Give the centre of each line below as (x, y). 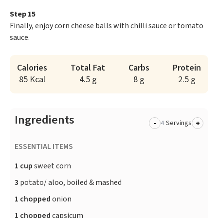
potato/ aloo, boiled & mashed (71, 183)
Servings (179, 123)
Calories (32, 68)
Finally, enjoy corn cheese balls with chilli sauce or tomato (107, 26)
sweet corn (52, 166)
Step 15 (23, 14)
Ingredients (45, 120)
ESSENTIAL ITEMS (44, 147)
